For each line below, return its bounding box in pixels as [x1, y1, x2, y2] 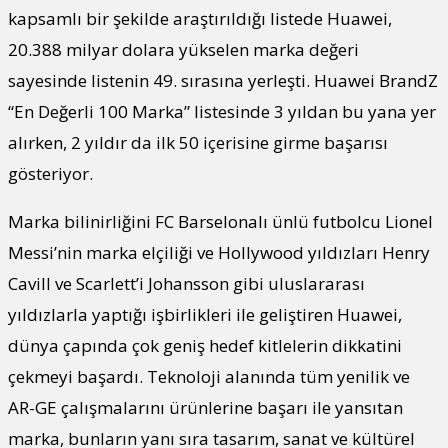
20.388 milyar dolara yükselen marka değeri [8, 38, 359, 62]
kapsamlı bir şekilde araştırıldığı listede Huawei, [8, 7, 392, 31]
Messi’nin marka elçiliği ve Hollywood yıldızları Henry [8, 241, 430, 265]
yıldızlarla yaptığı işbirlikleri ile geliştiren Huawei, [8, 303, 402, 327]
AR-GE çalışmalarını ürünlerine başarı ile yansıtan [8, 396, 403, 420]
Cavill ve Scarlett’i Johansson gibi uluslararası [8, 272, 365, 296]
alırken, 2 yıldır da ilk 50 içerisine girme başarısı [8, 131, 388, 155]
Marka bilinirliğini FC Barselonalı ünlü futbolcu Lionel [8, 210, 433, 234]
